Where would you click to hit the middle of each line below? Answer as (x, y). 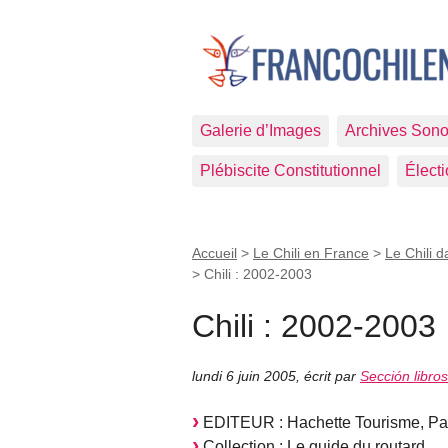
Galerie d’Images (260, 130)
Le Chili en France (311, 253)
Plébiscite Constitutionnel (290, 170)
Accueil (214, 253)
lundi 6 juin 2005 (244, 376)
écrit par (332, 376)
